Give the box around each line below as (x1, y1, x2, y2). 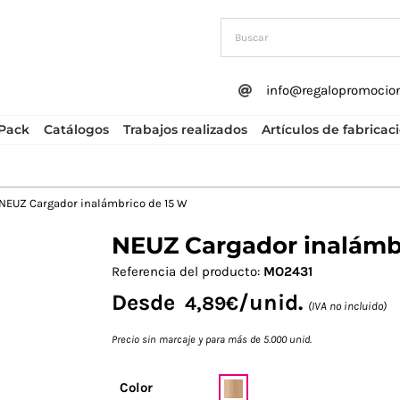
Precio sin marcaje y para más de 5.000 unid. (112, 333, 312, 346)
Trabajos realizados (122, 121, 247, 137)
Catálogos (43, 121, 109, 137)
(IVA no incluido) (308, 299, 387, 313)
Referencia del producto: (112, 263, 263, 280)
